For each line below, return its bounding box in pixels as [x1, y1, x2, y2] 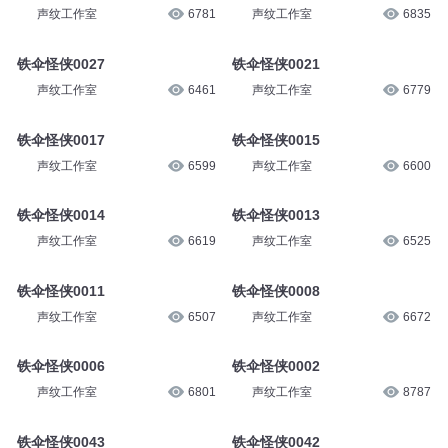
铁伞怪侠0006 [16, 358, 105, 375]
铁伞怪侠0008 [231, 282, 320, 299]
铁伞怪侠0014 [16, 207, 105, 224]
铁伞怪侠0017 [16, 131, 105, 148]
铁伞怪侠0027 [16, 55, 105, 72]
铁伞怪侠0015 [231, 131, 320, 148]
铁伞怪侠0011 [16, 282, 105, 299]
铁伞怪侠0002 [231, 358, 320, 375]
